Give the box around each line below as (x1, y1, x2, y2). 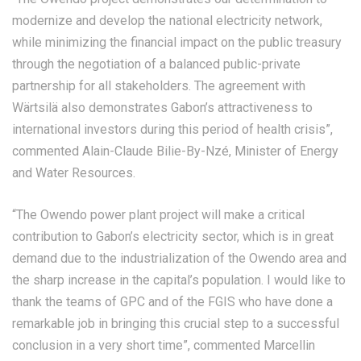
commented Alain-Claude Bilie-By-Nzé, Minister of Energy (12, 143, 338, 160)
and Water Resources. (12, 165, 135, 181)
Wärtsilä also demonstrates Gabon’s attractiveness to (12, 100, 313, 116)
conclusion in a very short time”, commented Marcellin (12, 338, 315, 354)
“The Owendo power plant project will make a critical (12, 207, 305, 223)
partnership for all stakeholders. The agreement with (12, 78, 305, 94)
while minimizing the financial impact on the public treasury (12, 35, 342, 51)
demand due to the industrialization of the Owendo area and (12, 251, 346, 267)
